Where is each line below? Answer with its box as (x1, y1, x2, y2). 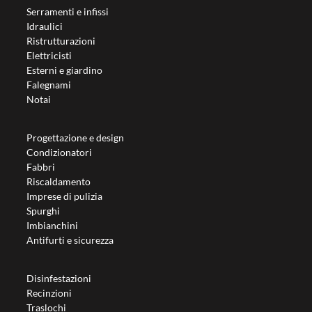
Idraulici (26, 20, 63, 32)
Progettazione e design (26, 132, 125, 143)
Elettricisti (26, 49, 72, 61)
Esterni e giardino (26, 64, 103, 76)
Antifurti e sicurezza (26, 234, 114, 246)
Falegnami (26, 79, 72, 91)
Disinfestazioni (26, 272, 92, 284)
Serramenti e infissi (26, 6, 109, 17)
